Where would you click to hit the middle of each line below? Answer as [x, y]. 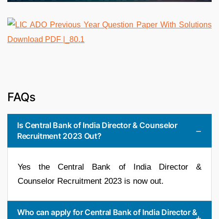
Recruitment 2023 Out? [59, 136]
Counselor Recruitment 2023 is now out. [91, 181]
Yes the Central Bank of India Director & [109, 167]
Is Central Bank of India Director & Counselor [97, 125]
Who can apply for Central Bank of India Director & [107, 212]
